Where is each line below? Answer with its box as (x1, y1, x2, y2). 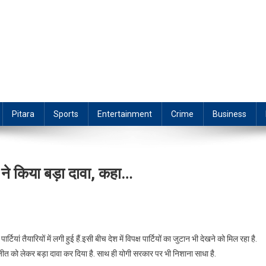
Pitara (12, 109, 34, 119)
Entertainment (97, 109, 152, 119)
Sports (53, 109, 78, 119)
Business (213, 109, 246, 119)
